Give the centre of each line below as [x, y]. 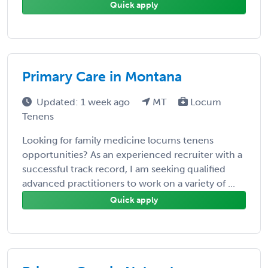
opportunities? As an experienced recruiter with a [132, 154]
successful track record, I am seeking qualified [124, 169]
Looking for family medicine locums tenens [118, 140]
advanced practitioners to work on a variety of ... [129, 183]
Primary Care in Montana [102, 76]
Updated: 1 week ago [84, 102]
